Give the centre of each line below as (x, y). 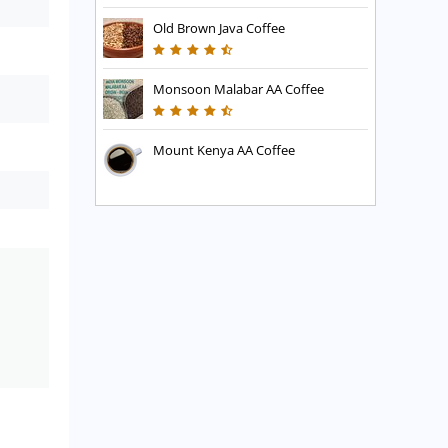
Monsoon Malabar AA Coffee (239, 89)
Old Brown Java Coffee (219, 28)
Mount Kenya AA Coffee (224, 150)
